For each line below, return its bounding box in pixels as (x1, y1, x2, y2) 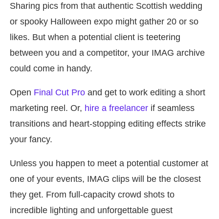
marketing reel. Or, (10, 103, 85, 113)
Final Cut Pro (34, 88, 85, 98)
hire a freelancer (85, 103, 148, 113)
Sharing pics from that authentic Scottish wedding (10, 1, 202, 11)
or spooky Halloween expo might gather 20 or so (10, 17, 198, 27)
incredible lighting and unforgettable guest (10, 205, 173, 216)
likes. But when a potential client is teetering (10, 32, 180, 43)
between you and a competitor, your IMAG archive (10, 48, 205, 58)
